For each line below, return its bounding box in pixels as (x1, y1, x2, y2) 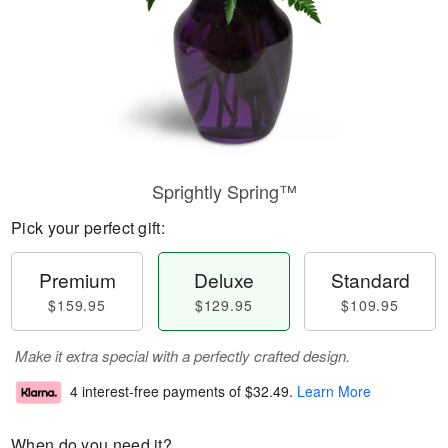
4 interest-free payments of (70, 381, 245, 402)
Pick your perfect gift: (11, 216, 165, 239)
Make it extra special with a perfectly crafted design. (15, 345, 350, 366)
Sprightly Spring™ (151, 178, 297, 204)
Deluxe (193, 266, 254, 293)
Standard (330, 266, 410, 293)
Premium (38, 266, 116, 293)
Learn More (297, 381, 371, 402)
